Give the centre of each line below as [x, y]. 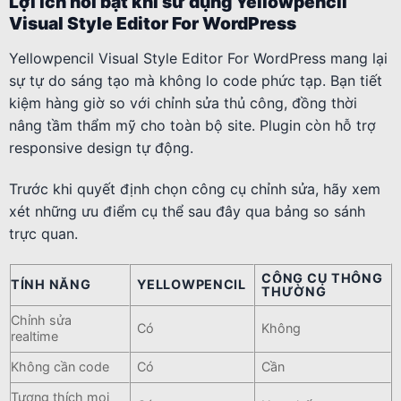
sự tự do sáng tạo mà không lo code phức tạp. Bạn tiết [196, 80]
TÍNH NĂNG [51, 285]
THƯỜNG [294, 292]
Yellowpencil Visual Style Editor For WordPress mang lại [198, 58]
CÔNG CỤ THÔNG [322, 278]
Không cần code [60, 367]
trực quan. [43, 233]
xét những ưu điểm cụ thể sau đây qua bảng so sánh [187, 211]
